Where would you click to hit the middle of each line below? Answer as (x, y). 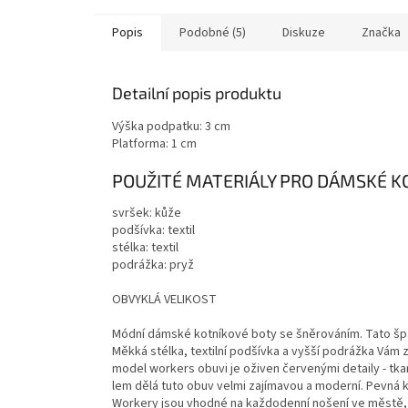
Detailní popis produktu (197, 92)
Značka (381, 32)
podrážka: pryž (153, 265)
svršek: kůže (147, 214)
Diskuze (304, 32)
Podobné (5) (213, 32)
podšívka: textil (153, 231)
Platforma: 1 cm (154, 143)
